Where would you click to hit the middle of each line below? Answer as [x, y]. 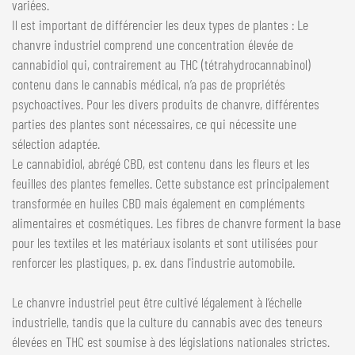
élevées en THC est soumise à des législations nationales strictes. [171, 341]
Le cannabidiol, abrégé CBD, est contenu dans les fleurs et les [161, 163]
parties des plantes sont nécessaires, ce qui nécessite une [154, 123]
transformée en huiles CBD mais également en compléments [158, 202]
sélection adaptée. [56, 143]
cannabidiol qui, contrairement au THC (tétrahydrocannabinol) [161, 64]
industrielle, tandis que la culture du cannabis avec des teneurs [167, 321]
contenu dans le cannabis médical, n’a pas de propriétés [149, 84]
